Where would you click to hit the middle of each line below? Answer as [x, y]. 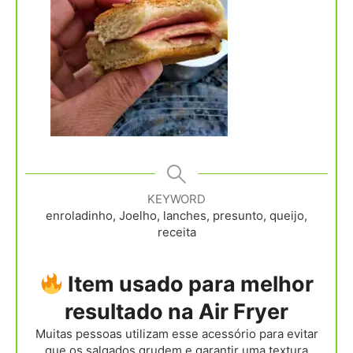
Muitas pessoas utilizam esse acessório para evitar [40, 334]
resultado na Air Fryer [176, 312]
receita [176, 232]
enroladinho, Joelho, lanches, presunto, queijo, [176, 216]
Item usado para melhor [189, 284]
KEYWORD [176, 199]
